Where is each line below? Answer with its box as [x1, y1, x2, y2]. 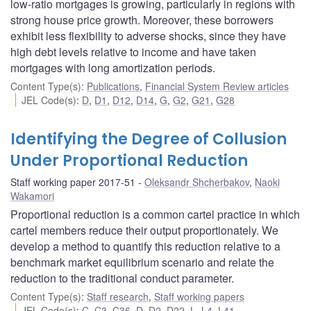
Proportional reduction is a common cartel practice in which [10, 205, 300, 222]
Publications [87, 78, 140, 93]
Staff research [87, 289, 149, 303]
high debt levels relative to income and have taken [10, 43, 256, 60]
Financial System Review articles [145, 78, 289, 93]
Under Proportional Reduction [10, 149, 248, 171]
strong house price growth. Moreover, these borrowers [10, 11, 274, 28]
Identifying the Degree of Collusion [10, 128, 287, 150]
